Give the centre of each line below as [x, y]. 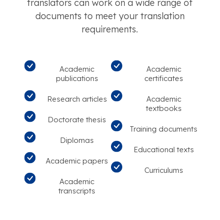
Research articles [77, 99]
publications [77, 78]
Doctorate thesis [77, 119]
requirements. [110, 29]
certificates [164, 78]
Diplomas [77, 140]
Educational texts [164, 149]
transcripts [77, 191]
